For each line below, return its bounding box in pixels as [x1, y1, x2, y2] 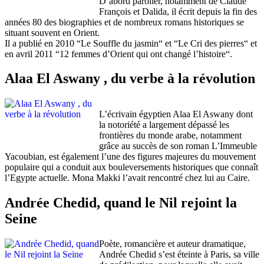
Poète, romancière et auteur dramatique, [99, 239, 246, 249]
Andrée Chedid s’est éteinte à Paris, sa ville [99, 249, 259, 260]
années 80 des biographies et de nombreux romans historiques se [5, 16, 244, 27]
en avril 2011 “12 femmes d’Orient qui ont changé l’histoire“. [5, 48, 232, 59]
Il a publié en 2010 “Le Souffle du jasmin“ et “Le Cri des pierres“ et [5, 38, 257, 48]
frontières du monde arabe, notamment [99, 130, 242, 141]
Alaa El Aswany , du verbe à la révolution [5, 71, 255, 87]
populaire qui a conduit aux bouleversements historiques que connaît [5, 162, 258, 173]
